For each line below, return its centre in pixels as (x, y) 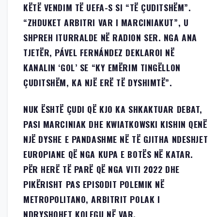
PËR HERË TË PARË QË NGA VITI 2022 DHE (101, 169)
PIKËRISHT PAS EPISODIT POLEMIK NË (94, 184)
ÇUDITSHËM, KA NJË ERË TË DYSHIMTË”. (98, 82)
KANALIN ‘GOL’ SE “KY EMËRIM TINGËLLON (102, 67)
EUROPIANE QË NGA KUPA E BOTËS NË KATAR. (108, 154)
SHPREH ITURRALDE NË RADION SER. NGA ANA (110, 37)
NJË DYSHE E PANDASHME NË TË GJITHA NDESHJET (116, 139)
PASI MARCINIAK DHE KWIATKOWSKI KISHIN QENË (115, 124)
